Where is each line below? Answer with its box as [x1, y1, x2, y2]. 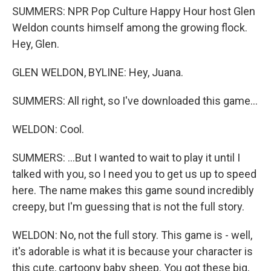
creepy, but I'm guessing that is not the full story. [12, 200, 244, 213]
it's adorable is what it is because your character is [12, 245, 253, 258]
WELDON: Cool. [12, 123, 84, 135]
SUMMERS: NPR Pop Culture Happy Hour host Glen [12, 5, 255, 18]
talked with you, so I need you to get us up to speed [12, 168, 256, 180]
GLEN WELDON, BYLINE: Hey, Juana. [12, 66, 183, 79]
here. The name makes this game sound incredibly [12, 184, 254, 197]
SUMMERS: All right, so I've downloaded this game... [12, 94, 258, 107]
